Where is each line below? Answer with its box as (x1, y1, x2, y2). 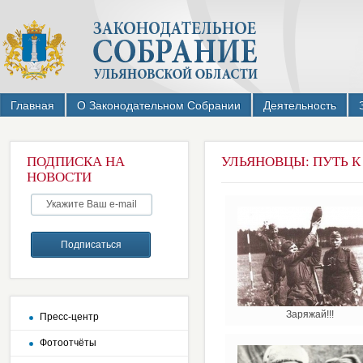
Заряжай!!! (286, 309, 334, 320)
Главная (11, 99, 54, 112)
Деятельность (263, 99, 336, 112)
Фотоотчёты (40, 337, 96, 348)
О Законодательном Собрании (77, 99, 241, 112)
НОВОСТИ (27, 169, 92, 185)
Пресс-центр (40, 311, 99, 322)
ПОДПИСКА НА (27, 154, 125, 169)
